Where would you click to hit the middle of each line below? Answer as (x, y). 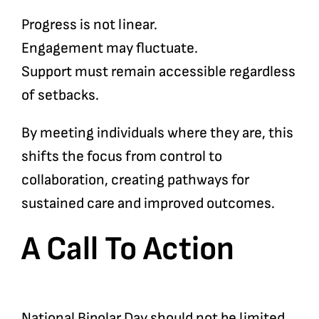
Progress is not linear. (89, 25)
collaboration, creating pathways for (135, 180)
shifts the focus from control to (121, 157)
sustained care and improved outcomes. (148, 204)
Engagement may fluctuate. (109, 48)
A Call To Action (127, 250)
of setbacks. (60, 95)
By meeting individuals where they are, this (157, 133)
